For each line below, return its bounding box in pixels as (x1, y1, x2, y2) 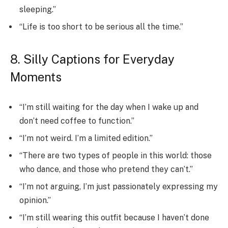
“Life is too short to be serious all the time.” (19, 22, 183, 32)
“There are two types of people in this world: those (19, 151, 212, 161)
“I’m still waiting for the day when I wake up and (19, 102, 198, 112)
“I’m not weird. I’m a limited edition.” (19, 133, 153, 144)
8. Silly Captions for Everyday (10, 51, 175, 66)
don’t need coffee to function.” (19, 116, 134, 126)
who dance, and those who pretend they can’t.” (19, 164, 193, 175)
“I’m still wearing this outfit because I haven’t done (19, 213, 209, 223)
